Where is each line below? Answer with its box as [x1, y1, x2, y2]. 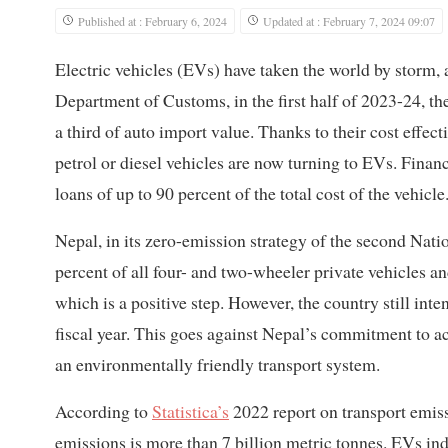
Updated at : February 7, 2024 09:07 [263, 12, 435, 29]
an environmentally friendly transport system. [55, 351, 380, 376]
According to [55, 398, 152, 423]
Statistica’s [152, 398, 229, 423]
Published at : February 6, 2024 [78, 12, 227, 29]
